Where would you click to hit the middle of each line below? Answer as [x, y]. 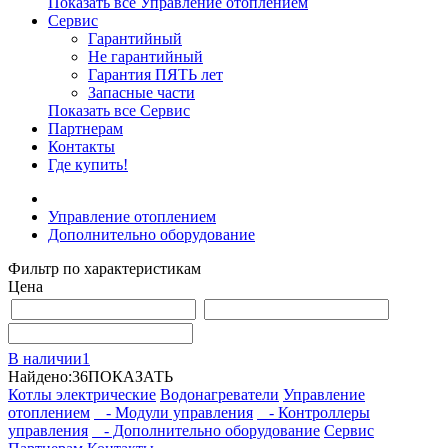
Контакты [81, 147]
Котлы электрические [82, 395]
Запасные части [141, 93]
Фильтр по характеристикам [104, 269]
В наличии [45, 359]
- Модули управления [173, 413]
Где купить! [88, 165]
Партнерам [85, 129]
